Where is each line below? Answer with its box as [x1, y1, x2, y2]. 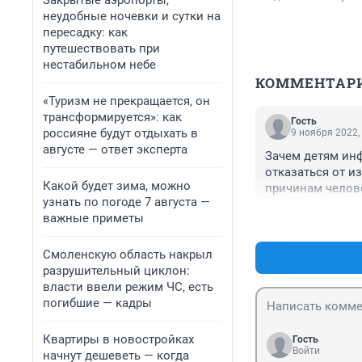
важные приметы [43, 211, 144, 225]
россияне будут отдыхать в [43, 126, 198, 141]
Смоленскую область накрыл [43, 247, 213, 262]
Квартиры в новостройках [43, 332, 194, 347]
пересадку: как [43, 25, 128, 40]
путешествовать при [43, 41, 160, 56]
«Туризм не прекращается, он [43, 94, 210, 108]
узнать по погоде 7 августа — [43, 195, 210, 209]
